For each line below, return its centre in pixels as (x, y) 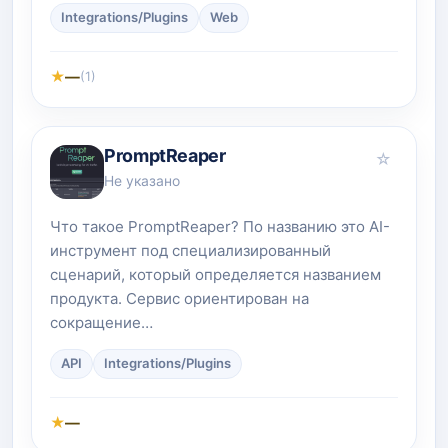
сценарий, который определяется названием (215, 274)
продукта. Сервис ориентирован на (179, 298)
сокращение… (101, 322)
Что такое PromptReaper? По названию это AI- (220, 226)
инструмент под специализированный (190, 250)
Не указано (142, 180)
